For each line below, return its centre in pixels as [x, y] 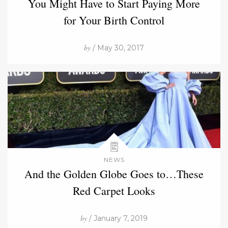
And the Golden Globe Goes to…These [114, 174]
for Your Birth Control [114, 20]
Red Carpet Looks [114, 190]
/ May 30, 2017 [117, 48]
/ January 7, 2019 [117, 218]
